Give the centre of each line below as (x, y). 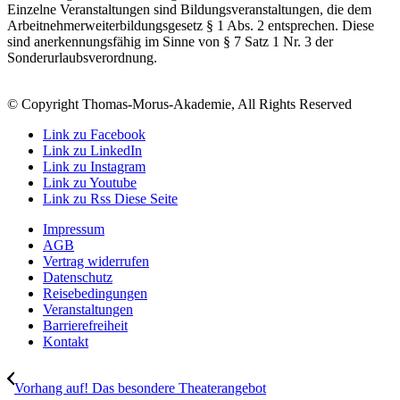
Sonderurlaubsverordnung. (82, 58)
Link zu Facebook (94, 135)
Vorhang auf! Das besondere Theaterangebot (140, 388)
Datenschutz (78, 278)
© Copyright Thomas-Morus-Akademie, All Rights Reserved (179, 104)
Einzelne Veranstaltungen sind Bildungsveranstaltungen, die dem (189, 10)
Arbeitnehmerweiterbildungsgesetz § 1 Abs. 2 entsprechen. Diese (191, 26)
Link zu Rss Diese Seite (110, 199)
